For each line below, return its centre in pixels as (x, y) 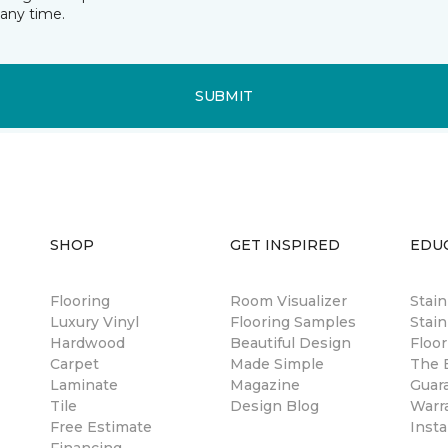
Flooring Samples (293, 322)
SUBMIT (224, 95)
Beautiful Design (290, 343)
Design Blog (274, 406)
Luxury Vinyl (94, 322)
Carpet (74, 364)
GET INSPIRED (285, 245)
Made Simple (277, 364)
